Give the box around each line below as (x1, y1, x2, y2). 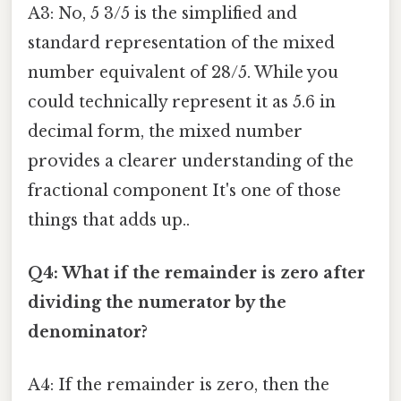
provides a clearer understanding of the (28, 150, 354, 171)
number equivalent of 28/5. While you (28, 62, 338, 82)
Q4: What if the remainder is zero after (28, 262, 365, 283)
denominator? (28, 321, 148, 342)
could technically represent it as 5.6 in (28, 91, 336, 112)
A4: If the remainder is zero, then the (28, 375, 329, 396)
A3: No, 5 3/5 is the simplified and (28, 3, 297, 23)
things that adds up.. (28, 209, 190, 230)
